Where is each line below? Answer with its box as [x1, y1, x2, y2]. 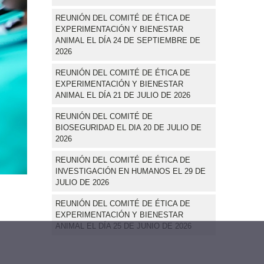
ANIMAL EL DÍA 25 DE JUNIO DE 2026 [55, 221, 192, 230]
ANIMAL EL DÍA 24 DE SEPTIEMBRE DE [55, 35, 200, 45]
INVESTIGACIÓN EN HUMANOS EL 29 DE [55, 166, 206, 176]
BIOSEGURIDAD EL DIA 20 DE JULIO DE [55, 123, 202, 132]
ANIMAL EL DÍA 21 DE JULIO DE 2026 [55, 90, 190, 100]
